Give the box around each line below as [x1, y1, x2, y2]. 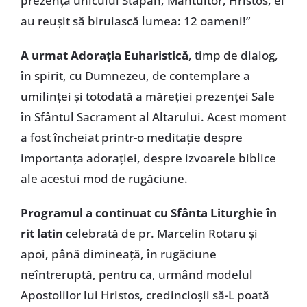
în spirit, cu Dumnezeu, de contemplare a [20, 67, 250, 84]
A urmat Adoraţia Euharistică [20, 47, 188, 63]
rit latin [20, 225, 63, 241]
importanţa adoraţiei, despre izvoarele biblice [20, 149, 276, 166]
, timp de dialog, [188, 47, 278, 63]
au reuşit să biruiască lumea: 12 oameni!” [20, 12, 250, 29]
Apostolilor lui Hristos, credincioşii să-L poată [20, 286, 269, 303]
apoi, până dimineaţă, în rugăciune [20, 245, 217, 262]
